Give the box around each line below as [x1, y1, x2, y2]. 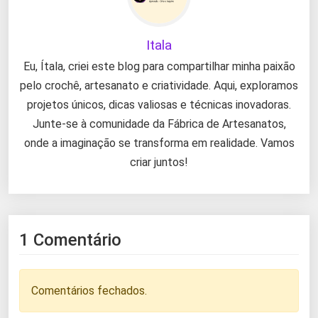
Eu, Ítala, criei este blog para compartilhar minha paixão [23, 59, 295, 73]
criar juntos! [130, 155, 188, 169]
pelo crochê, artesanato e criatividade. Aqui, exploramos [20, 78, 298, 92]
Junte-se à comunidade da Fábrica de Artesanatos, [32, 116, 286, 131]
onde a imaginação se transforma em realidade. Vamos [23, 136, 295, 150]
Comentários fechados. [31, 283, 147, 297]
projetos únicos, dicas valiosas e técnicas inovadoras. [27, 97, 291, 111]
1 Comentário [19, 229, 121, 250]
